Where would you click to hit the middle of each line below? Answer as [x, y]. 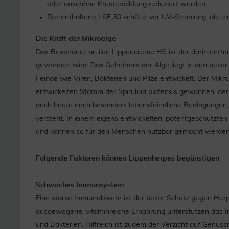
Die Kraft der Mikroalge [76, 39]
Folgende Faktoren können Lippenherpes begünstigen [128, 158]
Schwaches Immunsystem [80, 185]
